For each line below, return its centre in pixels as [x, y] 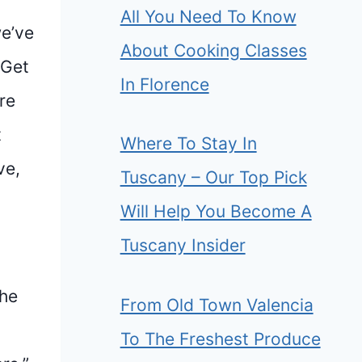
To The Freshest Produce [220, 339]
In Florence [164, 84]
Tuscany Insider [183, 246]
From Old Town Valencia [217, 305]
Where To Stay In [188, 144]
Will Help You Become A [216, 212]
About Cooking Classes [213, 50]
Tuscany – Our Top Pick [213, 178]
